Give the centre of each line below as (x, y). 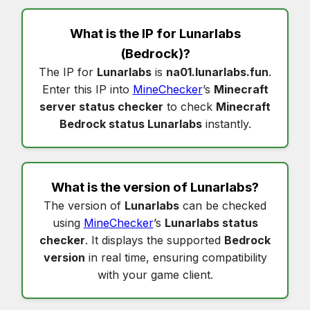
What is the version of (121, 187)
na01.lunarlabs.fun (217, 72)
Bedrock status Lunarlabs (130, 124)
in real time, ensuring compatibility (176, 257)
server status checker (101, 106)
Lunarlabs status (211, 222)
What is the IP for (124, 33)
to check (190, 106)
